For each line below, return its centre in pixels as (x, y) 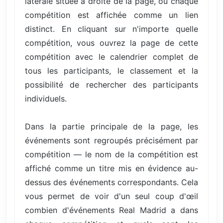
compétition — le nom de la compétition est (111, 155)
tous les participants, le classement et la (111, 71)
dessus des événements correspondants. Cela (111, 182)
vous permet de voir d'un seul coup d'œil (111, 196)
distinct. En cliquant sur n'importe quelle (111, 29)
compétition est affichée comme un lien (111, 15)
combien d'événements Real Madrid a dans (111, 210)
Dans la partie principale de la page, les (111, 127)
